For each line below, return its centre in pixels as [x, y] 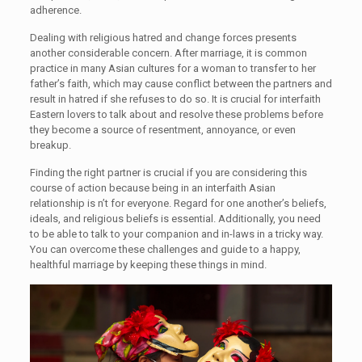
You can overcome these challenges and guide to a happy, [165, 249]
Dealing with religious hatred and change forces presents [163, 38]
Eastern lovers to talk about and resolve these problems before [176, 114]
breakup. [50, 145]
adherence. [55, 10]
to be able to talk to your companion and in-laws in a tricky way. [176, 234]
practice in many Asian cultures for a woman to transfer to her [173, 68]
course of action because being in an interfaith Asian [152, 188]
